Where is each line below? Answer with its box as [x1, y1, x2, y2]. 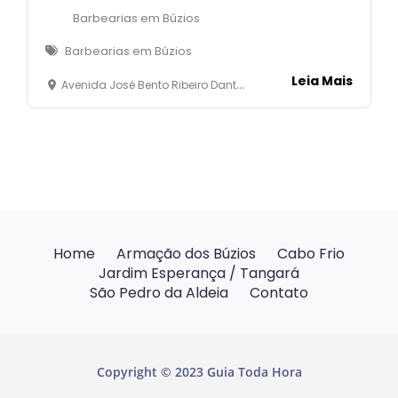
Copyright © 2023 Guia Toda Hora [96, 362, 302, 380]
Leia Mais [291, 71, 353, 90]
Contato [250, 282, 308, 303]
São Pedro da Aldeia [90, 282, 228, 303]
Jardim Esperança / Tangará [99, 262, 299, 283]
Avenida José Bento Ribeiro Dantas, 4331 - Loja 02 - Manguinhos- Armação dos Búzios [61, 76, 236, 92]
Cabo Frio [277, 243, 345, 264]
